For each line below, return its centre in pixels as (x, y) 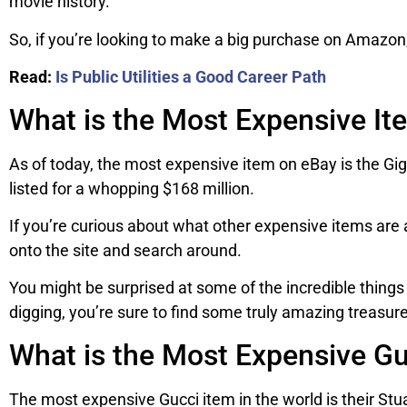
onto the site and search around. (125, 250)
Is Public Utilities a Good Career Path (191, 77)
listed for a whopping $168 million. (132, 188)
